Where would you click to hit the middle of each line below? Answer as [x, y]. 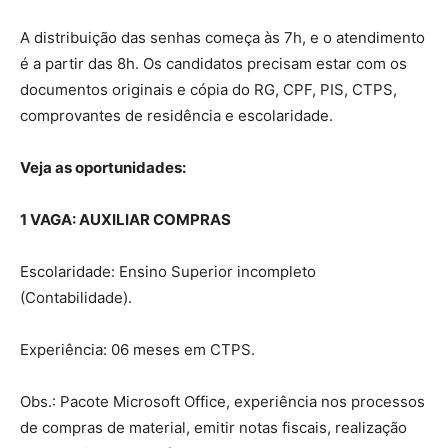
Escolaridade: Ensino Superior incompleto [168, 271]
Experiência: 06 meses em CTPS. [137, 349]
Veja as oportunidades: [103, 167]
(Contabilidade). [76, 297]
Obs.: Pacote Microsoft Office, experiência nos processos [222, 401]
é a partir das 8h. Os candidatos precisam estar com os [213, 63]
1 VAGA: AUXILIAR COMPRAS [125, 219]
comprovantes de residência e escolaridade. [176, 115]
